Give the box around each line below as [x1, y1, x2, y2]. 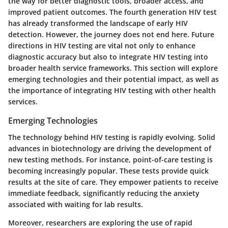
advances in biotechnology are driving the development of [8, 143, 211, 153]
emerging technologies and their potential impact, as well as [8, 74, 219, 84]
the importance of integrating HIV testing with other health [8, 85, 216, 96]
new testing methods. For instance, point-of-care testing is [8, 154, 213, 164]
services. [8, 97, 38, 107]
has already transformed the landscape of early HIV [8, 18, 188, 28]
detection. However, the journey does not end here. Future [8, 30, 214, 40]
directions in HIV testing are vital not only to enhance [8, 41, 195, 51]
